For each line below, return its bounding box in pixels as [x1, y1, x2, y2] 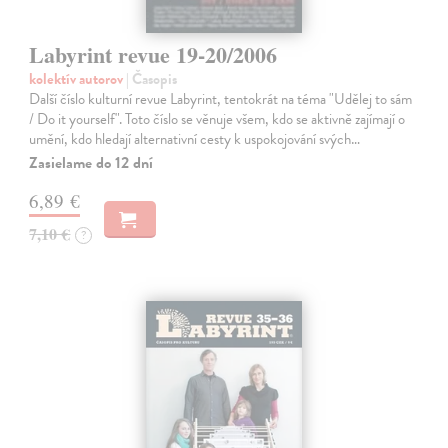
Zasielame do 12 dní [29, 151, 154, 176]
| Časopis [126, 68, 178, 91]
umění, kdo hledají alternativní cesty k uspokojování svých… [29, 128, 361, 151]
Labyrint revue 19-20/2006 [29, 38, 278, 72]
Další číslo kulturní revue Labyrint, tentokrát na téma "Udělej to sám [29, 88, 413, 111]
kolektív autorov [29, 68, 127, 91]
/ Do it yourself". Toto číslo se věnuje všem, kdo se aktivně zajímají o [29, 108, 406, 131]
